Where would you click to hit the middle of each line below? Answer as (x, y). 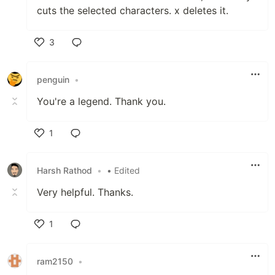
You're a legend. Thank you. (101, 102)
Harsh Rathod (64, 170)
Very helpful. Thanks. (85, 192)
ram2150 (55, 261)
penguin (53, 79)
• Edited (123, 170)
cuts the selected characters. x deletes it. (133, 11)
